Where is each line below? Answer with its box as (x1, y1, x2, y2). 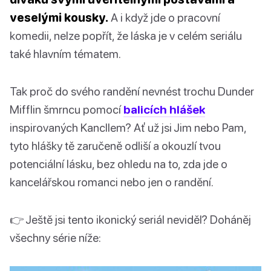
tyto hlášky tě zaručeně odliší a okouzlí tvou (10, 139, 221, 153)
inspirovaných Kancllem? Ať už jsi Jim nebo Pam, (10, 120, 246, 135)
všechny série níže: (10, 230, 101, 245)
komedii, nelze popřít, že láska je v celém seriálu (10, 28, 242, 43)
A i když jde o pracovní (108, 10, 220, 25)
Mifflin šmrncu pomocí (10, 102, 123, 117)
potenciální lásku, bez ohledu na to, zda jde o (10, 157, 227, 171)
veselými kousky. (10, 10, 108, 25)
